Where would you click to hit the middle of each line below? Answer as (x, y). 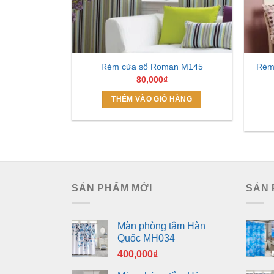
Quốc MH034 (146, 239)
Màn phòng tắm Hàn (161, 226)
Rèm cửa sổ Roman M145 (152, 67)
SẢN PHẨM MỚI (112, 188)
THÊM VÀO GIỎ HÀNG (152, 99)
